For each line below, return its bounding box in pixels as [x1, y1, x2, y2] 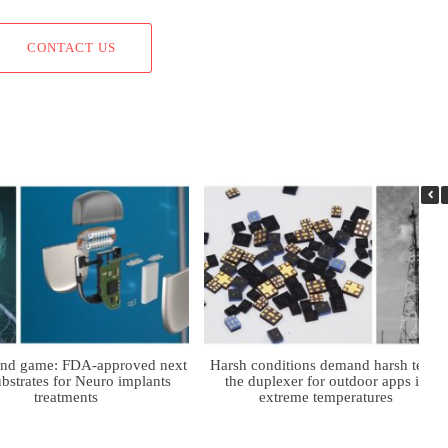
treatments [34, 388, 99, 405]
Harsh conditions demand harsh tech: [209, 356, 442, 373]
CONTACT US [27, 40, 116, 55]
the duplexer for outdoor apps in [224, 372, 427, 389]
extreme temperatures [258, 388, 393, 405]
